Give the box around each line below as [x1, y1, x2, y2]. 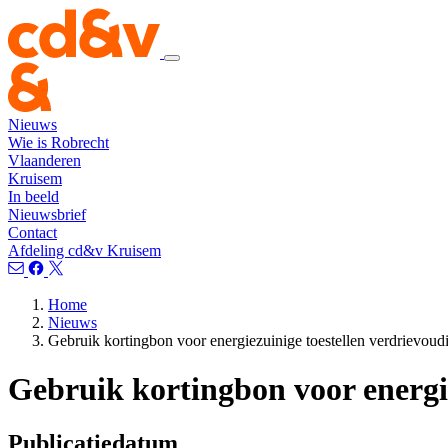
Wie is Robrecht [8, 134, 109, 151]
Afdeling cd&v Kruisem [8, 242, 161, 259]
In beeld [8, 188, 59, 205]
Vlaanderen [8, 152, 81, 169]
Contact [8, 224, 57, 241]
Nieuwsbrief [8, 206, 86, 223]
